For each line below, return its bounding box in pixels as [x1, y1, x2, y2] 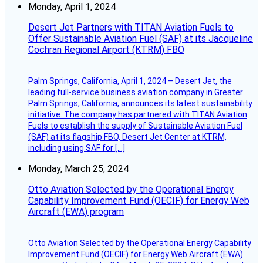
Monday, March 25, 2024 [28, 163, 129, 175]
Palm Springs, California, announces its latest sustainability [28, 99, 252, 109]
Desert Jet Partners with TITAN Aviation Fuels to [28, 22, 234, 33]
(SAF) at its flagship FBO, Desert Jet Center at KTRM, [28, 132, 227, 142]
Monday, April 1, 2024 [28, 1, 116, 13]
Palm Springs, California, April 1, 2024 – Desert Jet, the [28, 76, 232, 86]
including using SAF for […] [28, 143, 125, 153]
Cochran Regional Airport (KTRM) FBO [28, 44, 184, 56]
